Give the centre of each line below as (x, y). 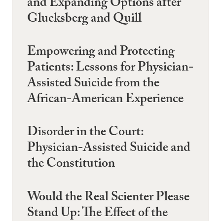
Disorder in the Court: (85, 133)
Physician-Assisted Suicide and (109, 149)
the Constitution (71, 165)
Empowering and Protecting (101, 53)
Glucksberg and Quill (84, 19)
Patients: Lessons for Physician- (110, 69)
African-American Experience (105, 100)
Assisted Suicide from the (93, 84)
